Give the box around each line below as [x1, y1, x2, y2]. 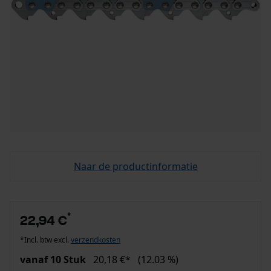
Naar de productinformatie [73, 160, 198, 173]
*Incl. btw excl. [20, 235, 71, 245]
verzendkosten [71, 235, 120, 245]
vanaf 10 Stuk [20, 253, 86, 266]
